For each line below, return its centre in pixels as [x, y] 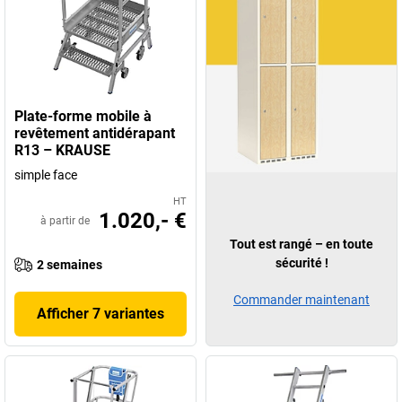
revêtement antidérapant [95, 133]
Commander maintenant [301, 300]
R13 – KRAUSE [62, 150]
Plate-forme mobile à [83, 116]
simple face [46, 175]
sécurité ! [301, 263]
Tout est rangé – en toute [301, 244]
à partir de [65, 221]
